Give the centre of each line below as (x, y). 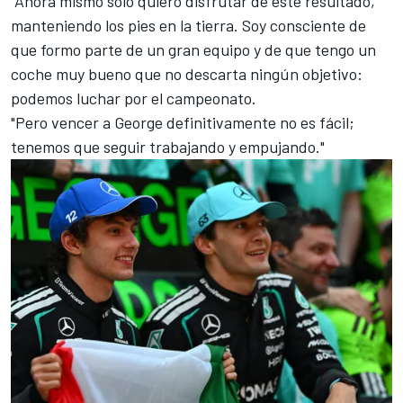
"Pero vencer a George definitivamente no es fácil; (183, 122)
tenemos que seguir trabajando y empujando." (168, 146)
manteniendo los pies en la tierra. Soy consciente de (188, 25)
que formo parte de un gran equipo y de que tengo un (193, 49)
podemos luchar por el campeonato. (134, 98)
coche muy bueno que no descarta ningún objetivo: (187, 73)
